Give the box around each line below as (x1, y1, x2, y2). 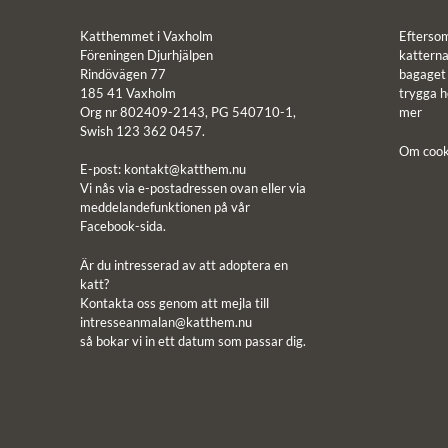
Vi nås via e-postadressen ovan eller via (80, 179, 306, 196)
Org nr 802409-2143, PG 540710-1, (80, 103, 296, 120)
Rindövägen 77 (80, 65, 166, 82)
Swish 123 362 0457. (80, 122, 205, 139)
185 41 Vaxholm (80, 84, 176, 101)
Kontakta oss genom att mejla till (80, 294, 269, 311)
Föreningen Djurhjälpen (80, 46, 213, 63)
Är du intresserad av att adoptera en (80, 256, 288, 273)
